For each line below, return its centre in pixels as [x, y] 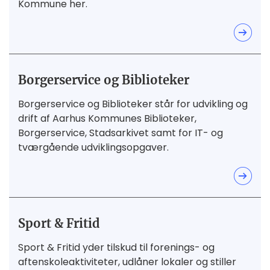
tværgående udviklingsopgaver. [93, 148]
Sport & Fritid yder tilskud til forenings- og [116, 248]
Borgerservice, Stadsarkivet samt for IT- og [121, 133]
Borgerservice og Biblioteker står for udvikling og [133, 104]
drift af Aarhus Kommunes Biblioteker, [107, 119]
